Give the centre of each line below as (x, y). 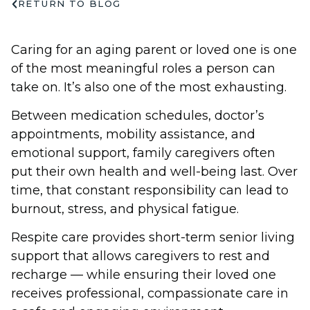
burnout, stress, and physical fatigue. (125, 209)
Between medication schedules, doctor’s (138, 116)
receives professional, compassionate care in (150, 294)
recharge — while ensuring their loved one (144, 275)
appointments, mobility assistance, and (133, 135)
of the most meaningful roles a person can (143, 68)
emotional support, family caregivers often (143, 153)
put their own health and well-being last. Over (154, 172)
